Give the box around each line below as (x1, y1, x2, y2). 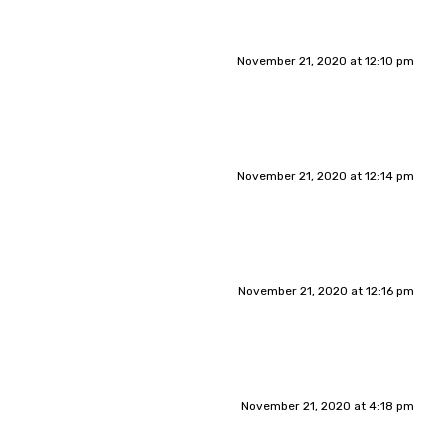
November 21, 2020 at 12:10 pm (236, 53, 414, 68)
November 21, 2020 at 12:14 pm (236, 168, 414, 183)
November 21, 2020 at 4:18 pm (240, 398, 414, 413)
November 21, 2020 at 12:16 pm (237, 283, 414, 298)
